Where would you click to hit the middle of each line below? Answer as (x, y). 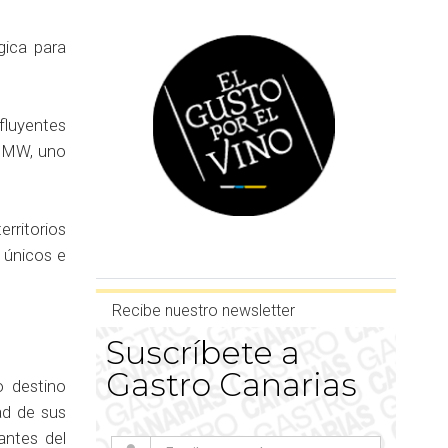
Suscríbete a (202, 352)
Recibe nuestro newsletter (203, 310)
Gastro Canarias (231, 384)
